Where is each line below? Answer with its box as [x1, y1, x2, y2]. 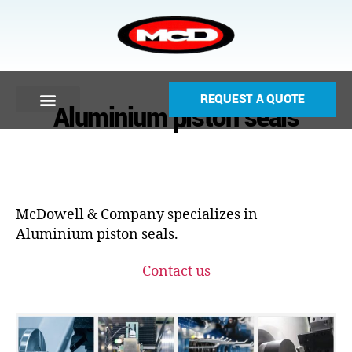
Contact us [141, 262, 211, 280]
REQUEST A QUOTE [200, 90, 305, 108]
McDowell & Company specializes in [16, 205, 258, 224]
